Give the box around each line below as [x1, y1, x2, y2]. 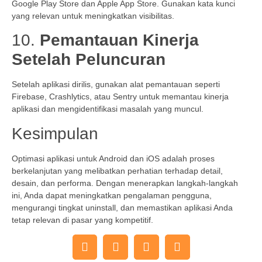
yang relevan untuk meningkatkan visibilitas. [12, 11, 174, 20]
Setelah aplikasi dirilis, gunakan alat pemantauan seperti [12, 80, 220, 89]
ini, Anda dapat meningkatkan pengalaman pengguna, [12, 190, 212, 200]
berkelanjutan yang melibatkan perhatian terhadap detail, [12, 166, 223, 175]
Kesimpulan [12, 124, 98, 143]
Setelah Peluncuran [12, 50, 166, 69]
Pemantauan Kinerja [40, 31, 199, 50]
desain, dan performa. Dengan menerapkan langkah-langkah [12, 178, 238, 188]
